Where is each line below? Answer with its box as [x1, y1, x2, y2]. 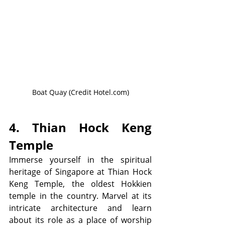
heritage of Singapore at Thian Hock [9, 166, 152, 178]
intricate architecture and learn [9, 202, 152, 214]
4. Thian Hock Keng [9, 119, 152, 136]
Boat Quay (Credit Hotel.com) [32, 87, 129, 97]
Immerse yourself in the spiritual [9, 154, 152, 166]
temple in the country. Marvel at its [9, 190, 152, 202]
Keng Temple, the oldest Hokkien [9, 178, 152, 190]
